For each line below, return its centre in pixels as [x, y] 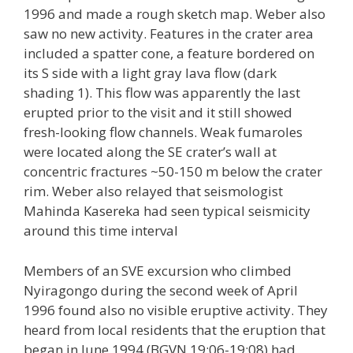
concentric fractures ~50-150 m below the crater [173, 171]
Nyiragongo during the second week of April [161, 290]
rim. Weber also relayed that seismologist [153, 191]
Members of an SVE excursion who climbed [158, 270]
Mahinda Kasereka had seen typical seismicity [167, 211]
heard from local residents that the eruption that [175, 329]
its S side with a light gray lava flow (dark [150, 73]
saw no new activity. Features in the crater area [169, 33]
